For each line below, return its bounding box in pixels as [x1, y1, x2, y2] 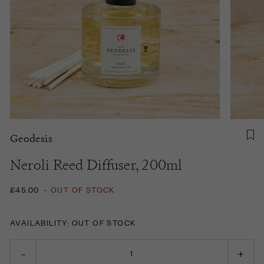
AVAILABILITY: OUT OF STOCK [10, 216, 136, 228]
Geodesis [10, 131, 52, 145]
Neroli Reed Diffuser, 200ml [10, 155, 183, 174]
